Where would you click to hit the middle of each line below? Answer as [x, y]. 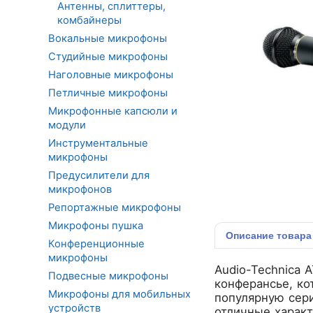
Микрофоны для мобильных [119, 294]
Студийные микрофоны [108, 56]
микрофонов [80, 189]
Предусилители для [99, 175]
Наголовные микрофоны [111, 74]
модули [67, 125]
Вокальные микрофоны [108, 38]
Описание [251, 235]
